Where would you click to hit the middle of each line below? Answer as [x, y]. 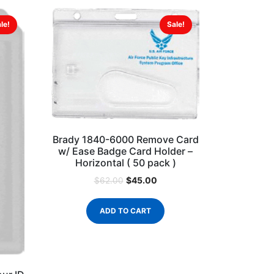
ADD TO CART [125, 211]
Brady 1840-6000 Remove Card [125, 140]
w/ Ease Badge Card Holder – [125, 151]
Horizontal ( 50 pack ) [125, 163]
